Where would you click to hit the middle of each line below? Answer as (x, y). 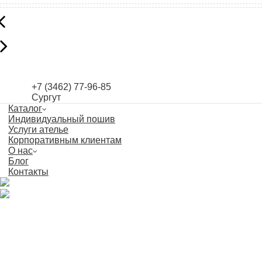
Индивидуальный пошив (62, 119)
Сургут (46, 97)
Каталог (25, 108)
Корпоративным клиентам (65, 140)
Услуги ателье (38, 129)
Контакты (28, 171)
